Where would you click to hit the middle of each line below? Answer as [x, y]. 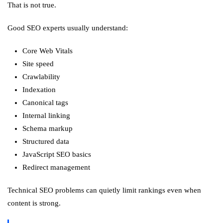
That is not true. [32, 5]
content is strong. [34, 203]
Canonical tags [45, 103]
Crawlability [41, 77]
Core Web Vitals [48, 51]
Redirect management [56, 167]
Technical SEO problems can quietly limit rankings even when [104, 190]
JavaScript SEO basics [57, 154]
